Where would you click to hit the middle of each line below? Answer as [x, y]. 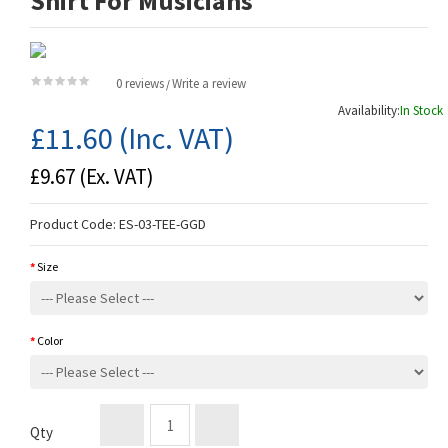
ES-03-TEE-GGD [162, 224]
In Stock [421, 111]
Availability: [369, 111]
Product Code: [74, 224]
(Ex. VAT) [114, 177]
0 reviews [140, 84]
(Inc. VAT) [173, 138]
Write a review [209, 84]
